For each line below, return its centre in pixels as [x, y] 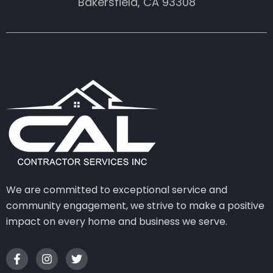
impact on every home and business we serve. [117, 222]
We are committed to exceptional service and [117, 190]
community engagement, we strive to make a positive [135, 206]
